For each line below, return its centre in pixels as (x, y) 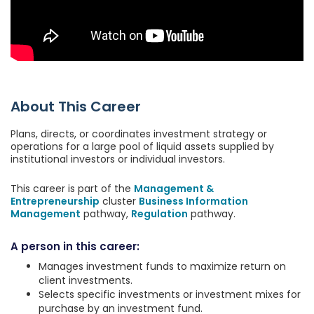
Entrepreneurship (55, 202)
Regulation (159, 214)
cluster (119, 202)
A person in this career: (75, 247)
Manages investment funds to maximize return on (162, 267)
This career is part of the (72, 189)
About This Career (76, 107)
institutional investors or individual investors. (118, 159)
